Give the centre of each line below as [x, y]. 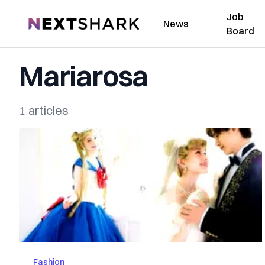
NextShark [50, 22]
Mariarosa [84, 76]
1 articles [44, 110]
